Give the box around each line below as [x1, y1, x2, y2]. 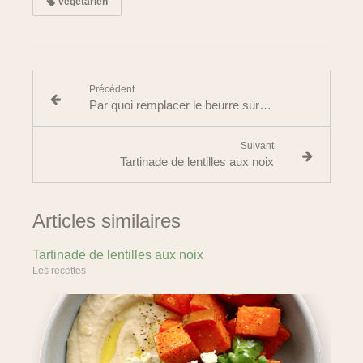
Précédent [88, 83, 135, 95]
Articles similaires [32, 210, 181, 232]
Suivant [241, 140, 275, 152]
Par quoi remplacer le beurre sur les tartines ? [258, 98, 271, 112]
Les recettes [32, 265, 86, 276]
